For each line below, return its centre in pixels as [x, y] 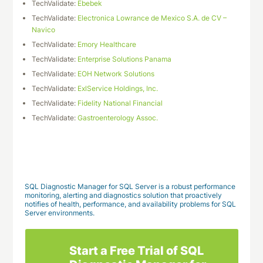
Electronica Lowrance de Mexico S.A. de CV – [152, 18]
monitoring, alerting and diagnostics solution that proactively [124, 195]
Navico [44, 30]
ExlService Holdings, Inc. [118, 88]
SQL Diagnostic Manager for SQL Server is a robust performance [130, 186]
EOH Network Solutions [116, 74]
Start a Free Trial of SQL [136, 251]
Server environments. [60, 213]
